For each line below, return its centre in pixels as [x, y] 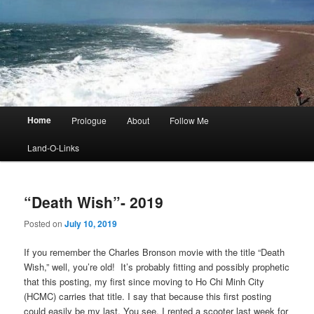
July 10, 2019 [91, 223]
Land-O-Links [53, 148]
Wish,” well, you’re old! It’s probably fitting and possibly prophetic [157, 267]
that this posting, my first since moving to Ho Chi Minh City [144, 282]
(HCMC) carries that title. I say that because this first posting [148, 296]
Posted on [45, 223]
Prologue [89, 121]
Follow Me [190, 121]
